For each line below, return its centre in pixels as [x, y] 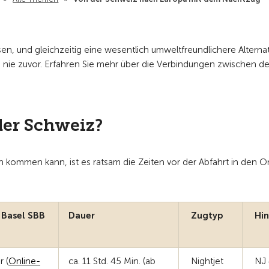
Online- [24, 261]
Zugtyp [206, 216]
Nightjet [206, 261]
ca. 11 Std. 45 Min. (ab [112, 261]
